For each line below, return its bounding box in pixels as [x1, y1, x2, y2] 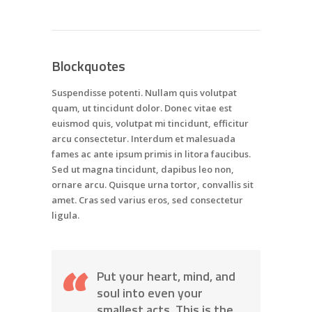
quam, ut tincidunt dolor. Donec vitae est [52, 101, 232, 114]
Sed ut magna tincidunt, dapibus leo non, [52, 162, 234, 175]
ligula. [52, 208, 79, 221]
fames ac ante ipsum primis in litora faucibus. [52, 147, 251, 160]
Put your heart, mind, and [97, 266, 235, 286]
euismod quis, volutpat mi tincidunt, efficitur [52, 116, 249, 130]
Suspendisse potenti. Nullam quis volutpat [52, 86, 237, 99]
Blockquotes [52, 54, 125, 77]
